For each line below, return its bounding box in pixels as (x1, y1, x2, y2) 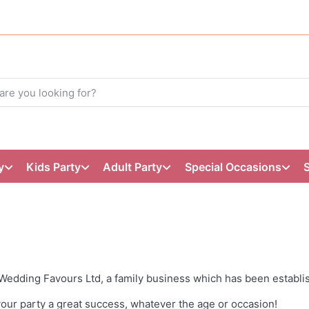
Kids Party (26, 159, 81, 174)
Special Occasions (184, 159, 281, 174)
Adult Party (103, 159, 163, 174)
